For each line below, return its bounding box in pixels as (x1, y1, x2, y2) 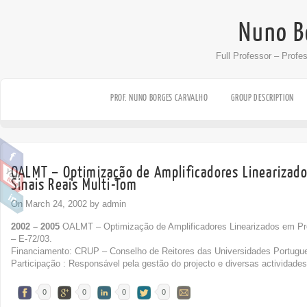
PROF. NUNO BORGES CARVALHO (110, 92, 208, 103)
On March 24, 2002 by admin (11, 198, 126, 209)
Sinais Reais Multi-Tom (11, 175, 138, 193)
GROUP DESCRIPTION (231, 92, 295, 103)
